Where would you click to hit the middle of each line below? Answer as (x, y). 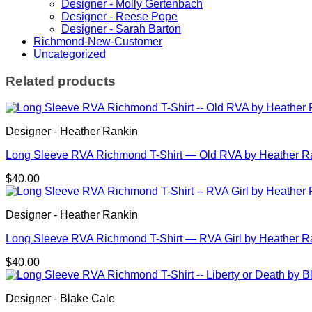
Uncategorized (70, 54)
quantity (41, 74)
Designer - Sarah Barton (121, 29)
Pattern (39, 24)
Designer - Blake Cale (60, 299)
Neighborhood (57, 11)
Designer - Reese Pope (119, 16)
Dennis (39, 61)
